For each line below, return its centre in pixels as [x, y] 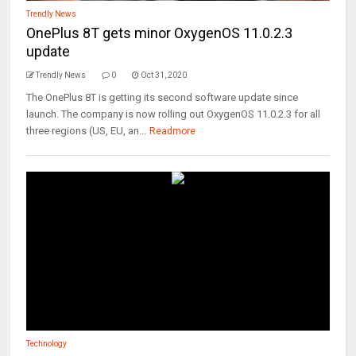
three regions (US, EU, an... [87, 131]
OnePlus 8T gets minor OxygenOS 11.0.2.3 [160, 33]
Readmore [173, 131]
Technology [47, 344]
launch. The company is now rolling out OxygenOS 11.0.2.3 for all [174, 114]
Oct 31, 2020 [164, 75]
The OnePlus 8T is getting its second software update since [163, 97]
